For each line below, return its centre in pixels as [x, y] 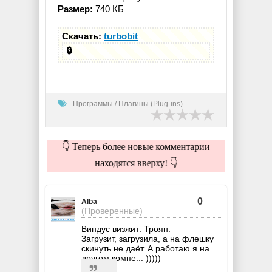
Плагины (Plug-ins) [151, 104]
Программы [93, 104]
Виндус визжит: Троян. [126, 229]
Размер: [75, 9]
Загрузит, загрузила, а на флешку [148, 239]
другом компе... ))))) [121, 258]
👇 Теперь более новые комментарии [136, 147]
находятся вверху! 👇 [136, 163]
